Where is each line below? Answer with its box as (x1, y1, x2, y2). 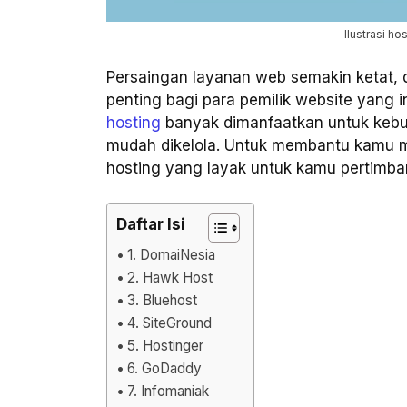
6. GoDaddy (127, 360, 203, 378)
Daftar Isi (116, 215, 185, 234)
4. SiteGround (127, 314, 213, 333)
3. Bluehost (127, 292, 198, 310)
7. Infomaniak (127, 382, 210, 401)
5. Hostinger (127, 337, 204, 355)
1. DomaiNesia (127, 246, 216, 264)
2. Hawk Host (127, 269, 213, 287)
